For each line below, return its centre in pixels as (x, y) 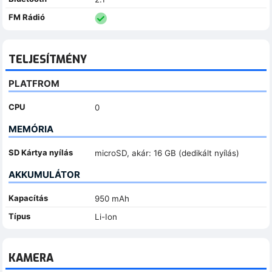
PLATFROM (34, 83)
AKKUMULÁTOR (44, 174)
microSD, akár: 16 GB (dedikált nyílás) (167, 153)
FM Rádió (27, 17)
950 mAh (112, 198)
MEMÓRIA (31, 129)
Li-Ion (106, 216)
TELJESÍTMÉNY (48, 59)
